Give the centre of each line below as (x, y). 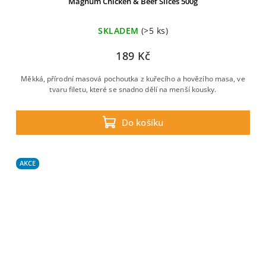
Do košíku (142, 122)
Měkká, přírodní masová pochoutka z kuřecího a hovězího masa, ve (133, 79)
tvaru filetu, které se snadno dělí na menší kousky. (133, 89)
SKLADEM (118, 31)
